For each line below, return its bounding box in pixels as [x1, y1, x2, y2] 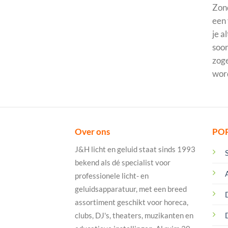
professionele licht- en [75, 171, 149, 181]
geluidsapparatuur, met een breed [75, 184, 187, 194]
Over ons [75, 126, 110, 137]
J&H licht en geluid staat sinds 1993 [75, 145, 195, 154]
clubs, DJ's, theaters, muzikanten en [75, 211, 193, 220]
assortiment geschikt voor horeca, [75, 197, 188, 207]
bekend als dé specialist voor [75, 158, 170, 167]
